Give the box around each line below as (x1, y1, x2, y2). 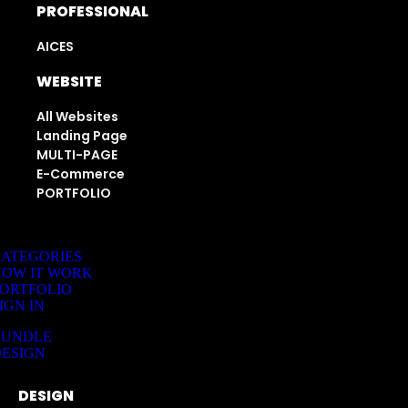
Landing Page (36, 127, 127, 145)
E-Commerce (36, 165, 125, 183)
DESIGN (17, 385, 74, 406)
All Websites (36, 107, 118, 126)
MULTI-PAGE (36, 146, 117, 164)
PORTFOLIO (36, 184, 111, 202)
